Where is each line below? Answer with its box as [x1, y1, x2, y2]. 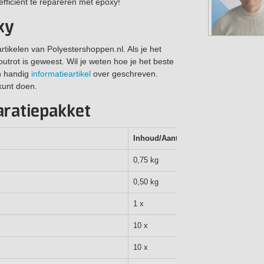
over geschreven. [91, 68, 158, 78]
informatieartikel [31, 68, 91, 78]
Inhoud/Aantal [133, 133, 184, 143]
